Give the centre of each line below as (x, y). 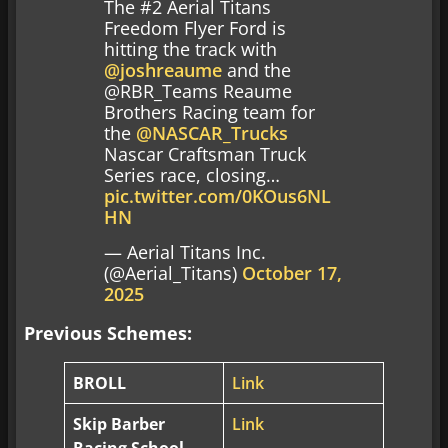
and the (256, 69)
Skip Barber (119, 424)
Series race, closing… (192, 174)
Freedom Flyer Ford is (195, 27)
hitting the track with (190, 48)
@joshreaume (163, 69)
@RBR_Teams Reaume (198, 90)
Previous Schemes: (108, 333)
